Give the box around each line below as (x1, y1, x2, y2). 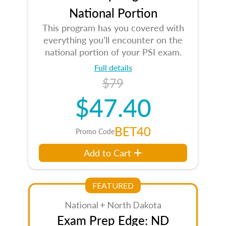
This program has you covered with (42, 21, 184, 34)
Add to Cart (84, 146, 132, 159)
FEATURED (92, 180, 134, 190)
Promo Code (75, 126, 115, 136)
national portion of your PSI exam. (44, 45, 182, 58)
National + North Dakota (65, 199, 161, 210)
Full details (94, 62, 132, 73)
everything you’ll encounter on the (43, 33, 183, 46)
